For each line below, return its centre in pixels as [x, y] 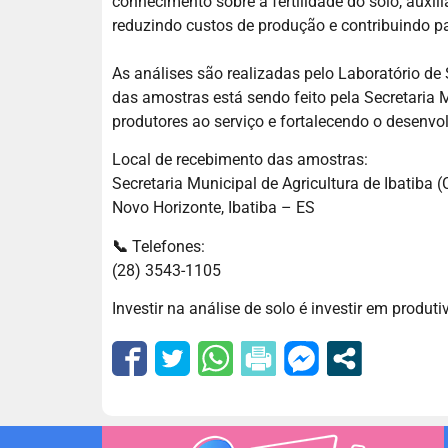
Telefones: [168, 246]
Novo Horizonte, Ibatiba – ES [213, 208]
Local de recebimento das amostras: [240, 160]
